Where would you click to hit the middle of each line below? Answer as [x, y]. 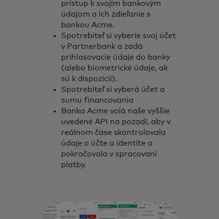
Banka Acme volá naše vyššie [116, 111]
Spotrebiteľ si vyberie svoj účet [119, 36]
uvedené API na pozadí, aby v [116, 122]
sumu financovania [99, 100]
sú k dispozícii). [90, 79]
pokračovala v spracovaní [109, 154]
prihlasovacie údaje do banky [116, 57]
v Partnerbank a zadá [102, 46]
